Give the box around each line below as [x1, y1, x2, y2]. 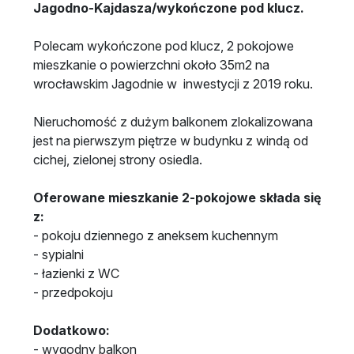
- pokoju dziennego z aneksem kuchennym [33, 227, 281, 243]
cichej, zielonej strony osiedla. [33, 151, 202, 168]
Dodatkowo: [33, 322, 110, 338]
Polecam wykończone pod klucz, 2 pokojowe [33, 37, 294, 54]
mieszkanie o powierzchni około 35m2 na [33, 56, 269, 73]
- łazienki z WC [33, 265, 119, 281]
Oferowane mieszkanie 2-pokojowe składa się [33, 189, 321, 205]
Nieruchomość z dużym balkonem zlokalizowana [33, 113, 313, 130]
